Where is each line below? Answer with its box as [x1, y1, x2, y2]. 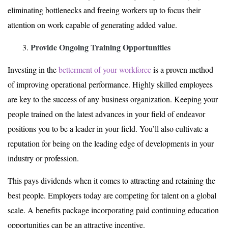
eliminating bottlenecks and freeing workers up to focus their [8, 5, 201, 16]
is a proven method [151, 64, 213, 75]
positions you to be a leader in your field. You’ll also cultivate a [8, 123, 208, 134]
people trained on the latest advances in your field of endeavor [8, 108, 205, 120]
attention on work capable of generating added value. [8, 19, 177, 31]
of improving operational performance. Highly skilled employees [8, 79, 213, 90]
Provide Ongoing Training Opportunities [31, 41, 170, 53]
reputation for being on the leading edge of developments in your [8, 138, 214, 149]
